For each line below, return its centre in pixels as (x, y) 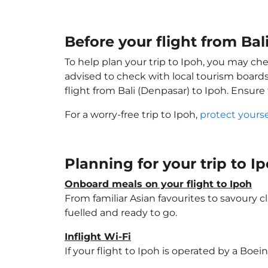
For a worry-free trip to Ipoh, (132, 115)
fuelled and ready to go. (121, 213)
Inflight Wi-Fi (98, 237)
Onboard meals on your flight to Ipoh (158, 184)
